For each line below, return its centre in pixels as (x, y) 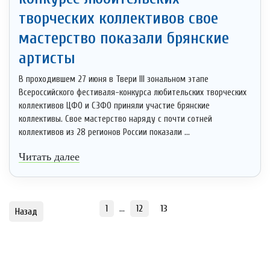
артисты (47, 58)
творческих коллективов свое (118, 18)
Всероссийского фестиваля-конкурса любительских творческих (133, 93)
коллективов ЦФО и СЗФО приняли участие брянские (114, 106)
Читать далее (49, 157)
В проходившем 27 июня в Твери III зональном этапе (114, 80)
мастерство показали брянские (124, 38)
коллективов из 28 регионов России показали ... (104, 133)
